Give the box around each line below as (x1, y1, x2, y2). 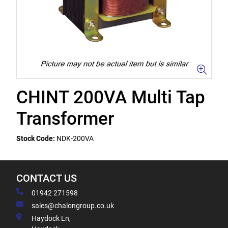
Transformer (16, 108, 114, 129)
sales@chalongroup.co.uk (32, 202, 114, 210)
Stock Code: (16, 134, 55, 142)
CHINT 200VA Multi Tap (16, 87, 205, 108)
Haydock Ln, (32, 214, 71, 222)
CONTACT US (16, 173, 77, 184)
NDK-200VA (56, 134, 94, 142)
